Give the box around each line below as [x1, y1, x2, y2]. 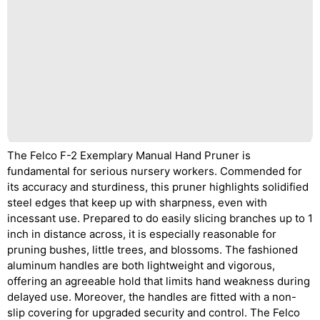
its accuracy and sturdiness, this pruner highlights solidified [7, 180, 309, 194]
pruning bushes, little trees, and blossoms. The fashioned [7, 243, 298, 256]
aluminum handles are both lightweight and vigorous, [7, 259, 275, 272]
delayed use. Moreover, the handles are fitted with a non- [7, 290, 296, 304]
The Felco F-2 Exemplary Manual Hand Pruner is [7, 149, 251, 162]
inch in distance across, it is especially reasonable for [7, 227, 276, 241]
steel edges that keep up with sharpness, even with [7, 196, 267, 209]
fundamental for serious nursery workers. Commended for [7, 164, 302, 178]
